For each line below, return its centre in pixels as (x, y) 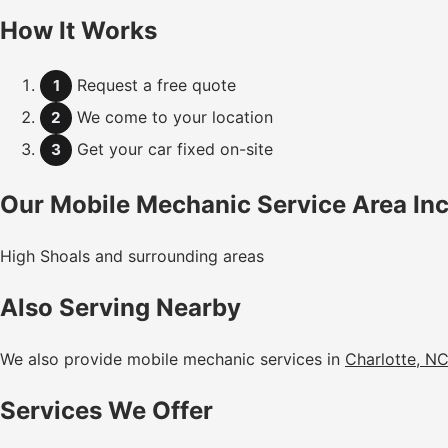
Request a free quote (154, 85)
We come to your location (172, 117)
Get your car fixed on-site (172, 149)
